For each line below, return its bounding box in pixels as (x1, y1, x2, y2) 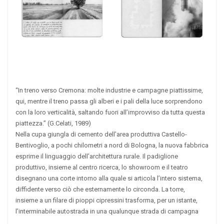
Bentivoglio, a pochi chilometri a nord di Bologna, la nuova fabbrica (15, 141, 208, 149)
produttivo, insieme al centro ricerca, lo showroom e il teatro (15, 163, 188, 171)
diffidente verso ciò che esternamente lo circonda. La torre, (15, 185, 185, 193)
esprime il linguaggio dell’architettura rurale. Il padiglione (15, 152, 178, 160)
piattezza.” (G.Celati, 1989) (15, 119, 91, 127)
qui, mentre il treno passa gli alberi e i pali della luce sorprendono (15, 97, 202, 105)
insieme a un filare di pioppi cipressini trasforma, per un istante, (15, 196, 197, 204)
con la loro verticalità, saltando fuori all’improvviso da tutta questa (15, 108, 205, 116)
